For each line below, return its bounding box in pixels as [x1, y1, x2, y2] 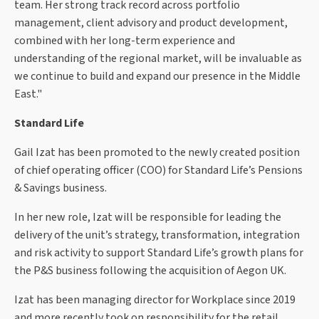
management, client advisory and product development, [14, 15, 288, 31]
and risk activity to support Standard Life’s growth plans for [14, 245, 303, 261]
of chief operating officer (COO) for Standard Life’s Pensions [14, 162, 303, 179]
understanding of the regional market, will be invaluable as [14, 51, 302, 67]
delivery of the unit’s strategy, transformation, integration [14, 227, 300, 244]
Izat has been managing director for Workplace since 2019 [14, 292, 296, 308]
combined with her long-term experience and [14, 33, 235, 49]
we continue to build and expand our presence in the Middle [14, 68, 300, 85]
